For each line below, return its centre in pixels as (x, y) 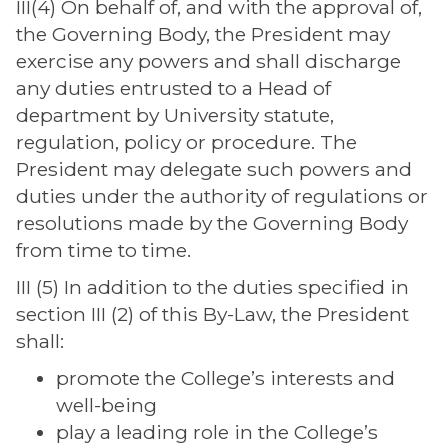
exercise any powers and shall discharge (208, 61)
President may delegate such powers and (214, 169)
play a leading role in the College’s (217, 432)
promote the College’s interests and (225, 378)
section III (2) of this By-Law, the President (212, 314)
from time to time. (103, 250)
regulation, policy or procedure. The (186, 142)
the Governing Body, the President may (203, 34)
